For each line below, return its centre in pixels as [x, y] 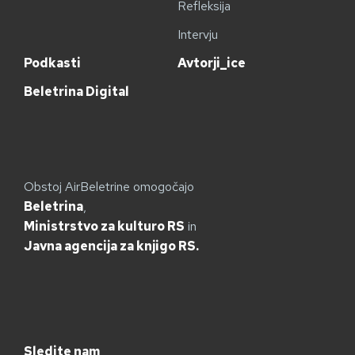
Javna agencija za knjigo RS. [111, 246]
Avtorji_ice [212, 63]
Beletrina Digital [76, 92]
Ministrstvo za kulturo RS [104, 227]
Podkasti [52, 63]
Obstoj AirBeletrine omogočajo [109, 187]
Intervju [198, 35]
